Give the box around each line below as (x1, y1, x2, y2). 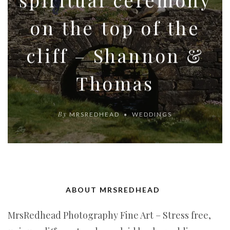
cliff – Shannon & (26, 43, 204, 68)
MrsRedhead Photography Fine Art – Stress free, (8, 209, 211, 221)
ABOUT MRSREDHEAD (66, 185, 161, 194)
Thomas (76, 70, 154, 95)
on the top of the (30, 15, 200, 40)
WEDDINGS (132, 110, 172, 119)
